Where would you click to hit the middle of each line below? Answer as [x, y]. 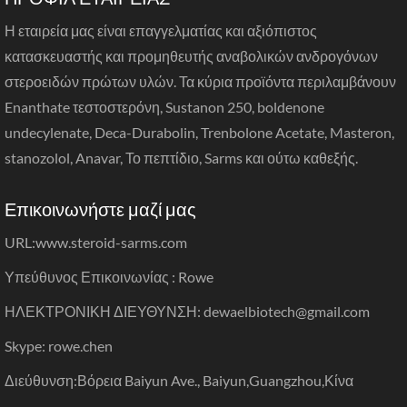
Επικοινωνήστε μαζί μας [100, 208]
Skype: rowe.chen [59, 345]
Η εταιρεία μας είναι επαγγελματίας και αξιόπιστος [161, 30]
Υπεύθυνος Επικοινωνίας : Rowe [109, 276]
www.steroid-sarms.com [111, 242]
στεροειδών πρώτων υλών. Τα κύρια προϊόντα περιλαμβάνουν [200, 81]
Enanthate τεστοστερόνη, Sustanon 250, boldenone [164, 106]
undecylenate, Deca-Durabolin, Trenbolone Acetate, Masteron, [199, 132]
